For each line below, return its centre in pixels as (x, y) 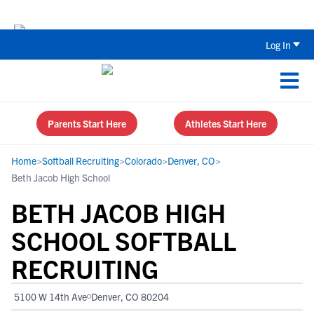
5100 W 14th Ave (50, 296)
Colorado (143, 161)
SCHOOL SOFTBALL (124, 240)
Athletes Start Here (226, 123)
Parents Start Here (87, 123)
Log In (278, 45)
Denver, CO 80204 (130, 296)
